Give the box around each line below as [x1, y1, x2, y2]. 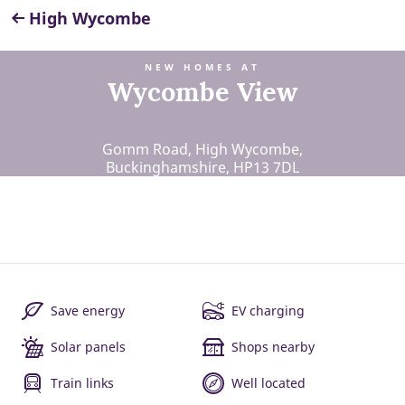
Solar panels [51, 338, 126, 355]
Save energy [51, 302, 125, 319]
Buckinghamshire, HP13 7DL [106, 157, 299, 177]
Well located [231, 374, 306, 391]
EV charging [231, 302, 305, 319]
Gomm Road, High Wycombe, [102, 139, 303, 159]
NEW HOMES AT [145, 61, 260, 73]
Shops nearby [231, 338, 315, 355]
